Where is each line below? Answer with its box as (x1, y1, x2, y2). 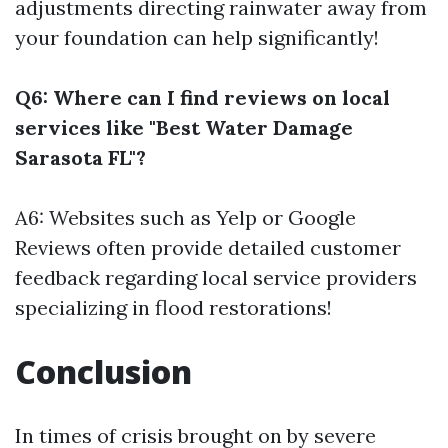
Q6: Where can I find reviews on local (15, 85, 390, 110)
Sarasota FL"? (15, 145, 146, 170)
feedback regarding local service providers (15, 265, 417, 290)
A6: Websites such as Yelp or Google (15, 205, 356, 230)
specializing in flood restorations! (15, 295, 332, 320)
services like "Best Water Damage (15, 115, 353, 140)
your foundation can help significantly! (15, 25, 379, 50)
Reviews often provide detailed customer (15, 235, 401, 260)
